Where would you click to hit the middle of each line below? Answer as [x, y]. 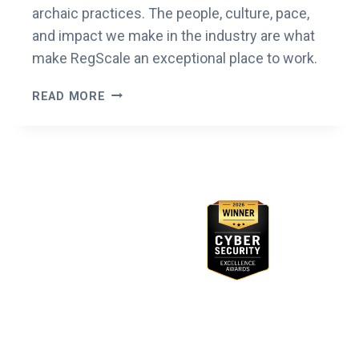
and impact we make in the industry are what [173, 35]
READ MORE [69, 96]
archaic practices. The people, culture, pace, [171, 13]
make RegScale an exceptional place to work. [175, 58]
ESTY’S [126, 92]
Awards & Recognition [179, 184]
